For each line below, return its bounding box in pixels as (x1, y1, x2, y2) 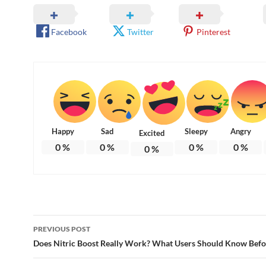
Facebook (51, 26, 87, 37)
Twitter (127, 26, 154, 37)
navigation (33, 235, 106, 255)
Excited (139, 128, 165, 138)
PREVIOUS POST (33, 224, 90, 233)
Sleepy (184, 126, 208, 136)
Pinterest (196, 26, 230, 37)
